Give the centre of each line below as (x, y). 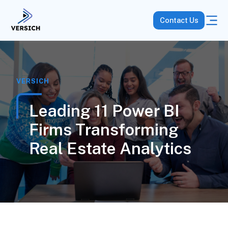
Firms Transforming (104, 130)
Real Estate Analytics (110, 148)
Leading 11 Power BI (104, 111)
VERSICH (33, 81)
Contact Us (179, 20)
